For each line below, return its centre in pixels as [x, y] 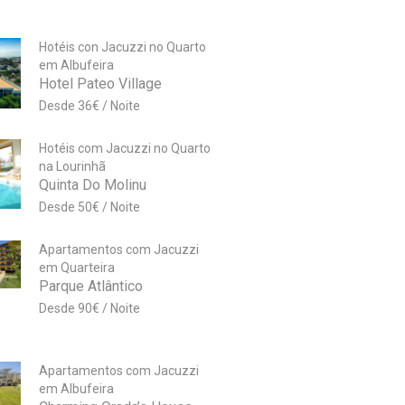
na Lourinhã [72, 167]
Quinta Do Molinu [92, 185]
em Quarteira [76, 268]
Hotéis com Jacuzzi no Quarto [124, 149]
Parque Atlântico [90, 287]
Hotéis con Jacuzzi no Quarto [122, 47]
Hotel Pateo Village [100, 84]
